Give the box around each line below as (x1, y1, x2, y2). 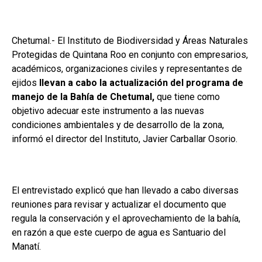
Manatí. (12, 241, 43, 253)
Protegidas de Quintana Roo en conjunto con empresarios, (12, 49, 248, 61)
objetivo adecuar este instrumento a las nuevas (12, 105, 204, 117)
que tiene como (154, 91, 220, 103)
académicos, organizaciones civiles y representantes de (12, 63, 242, 75)
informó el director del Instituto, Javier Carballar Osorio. (12, 133, 240, 145)
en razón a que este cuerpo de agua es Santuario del (12, 227, 226, 239)
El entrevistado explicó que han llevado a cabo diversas (12, 185, 239, 196)
